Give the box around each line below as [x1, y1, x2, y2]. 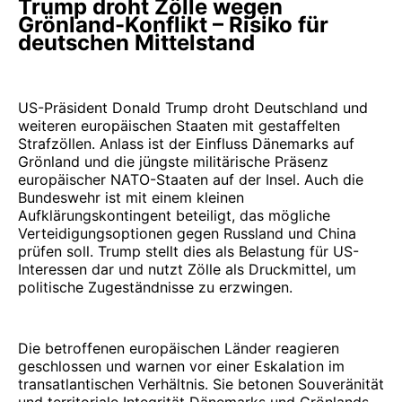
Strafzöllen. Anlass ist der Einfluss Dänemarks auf [18, 135, 354, 153]
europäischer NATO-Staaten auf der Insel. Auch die [18, 170, 363, 189]
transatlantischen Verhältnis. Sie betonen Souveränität [18, 375, 384, 394]
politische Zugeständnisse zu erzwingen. [18, 278, 293, 297]
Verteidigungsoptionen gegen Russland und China [18, 224, 356, 243]
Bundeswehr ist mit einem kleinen [18, 188, 244, 207]
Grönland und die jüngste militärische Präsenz [18, 153, 328, 171]
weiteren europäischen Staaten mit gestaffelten [18, 117, 340, 135]
